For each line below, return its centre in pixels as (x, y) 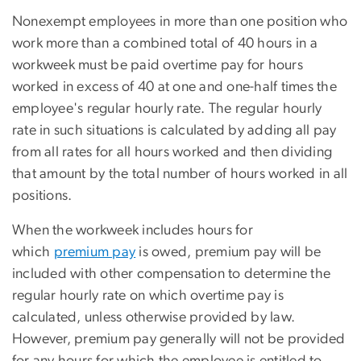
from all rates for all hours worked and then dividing (172, 152)
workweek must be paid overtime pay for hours (158, 65)
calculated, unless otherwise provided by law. (154, 317)
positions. (42, 195)
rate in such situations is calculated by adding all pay (174, 130)
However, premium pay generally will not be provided (179, 339)
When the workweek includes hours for (133, 230)
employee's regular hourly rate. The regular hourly (167, 108)
